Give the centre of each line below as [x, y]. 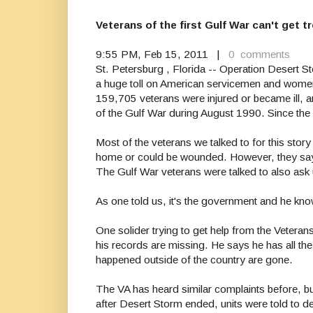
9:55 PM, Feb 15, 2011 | [161, 54]
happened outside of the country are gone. [194, 260]
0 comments [258, 54]
